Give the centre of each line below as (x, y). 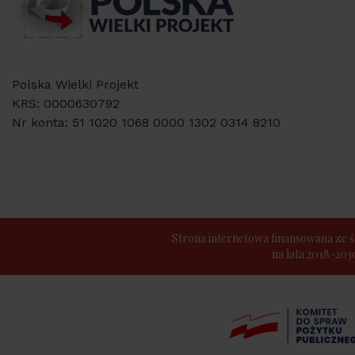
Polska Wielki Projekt (75, 84)
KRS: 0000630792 (66, 103)
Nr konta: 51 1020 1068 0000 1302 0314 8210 (146, 122)
